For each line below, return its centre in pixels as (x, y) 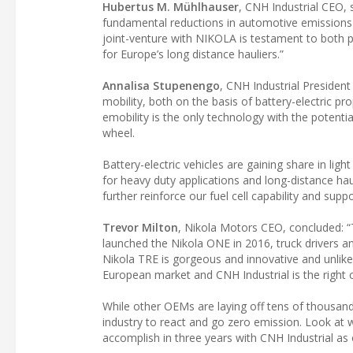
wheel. (119, 133)
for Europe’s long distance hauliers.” (193, 54)
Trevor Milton (140, 228)
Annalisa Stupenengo (161, 86)
